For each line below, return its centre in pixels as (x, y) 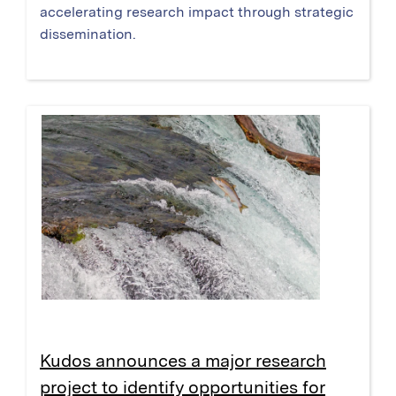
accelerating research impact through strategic (197, 11)
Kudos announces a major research (183, 360)
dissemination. (88, 34)
